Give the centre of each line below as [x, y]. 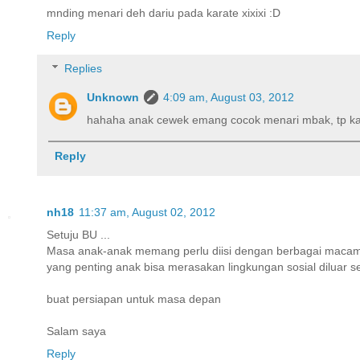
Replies [84, 69]
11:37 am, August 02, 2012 [147, 213]
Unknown [113, 98]
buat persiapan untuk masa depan [134, 299]
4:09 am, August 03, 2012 [229, 98]
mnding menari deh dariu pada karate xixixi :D [164, 12]
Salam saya [76, 331]
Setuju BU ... [78, 235]
